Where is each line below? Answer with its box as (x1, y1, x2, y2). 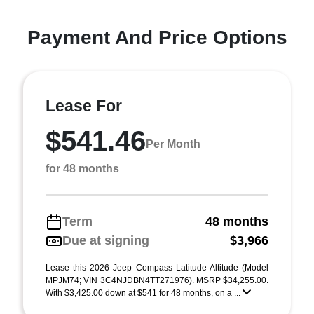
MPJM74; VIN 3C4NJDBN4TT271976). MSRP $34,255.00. (46, 275, 268, 285)
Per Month (146, 137, 200, 150)
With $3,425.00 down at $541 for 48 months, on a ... (46, 288, 243, 298)
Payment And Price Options (27, 27, 287, 48)
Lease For (46, 97, 122, 115)
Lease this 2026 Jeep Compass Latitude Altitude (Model (46, 263, 268, 273)
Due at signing (62, 233, 149, 247)
